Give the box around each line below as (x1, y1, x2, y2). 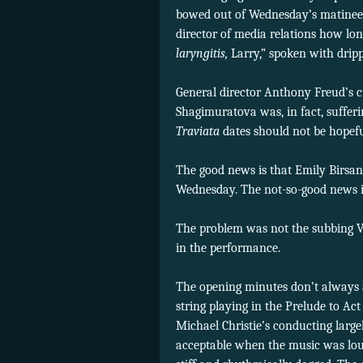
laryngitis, (176, 46, 228, 62)
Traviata (176, 124, 220, 139)
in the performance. (176, 241, 280, 256)
